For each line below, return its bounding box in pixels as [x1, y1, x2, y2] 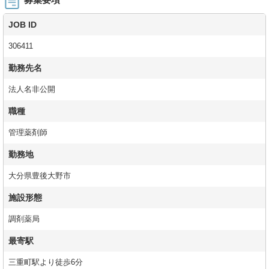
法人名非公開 [8, 85, 58, 94]
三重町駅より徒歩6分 [8, 258, 85, 267]
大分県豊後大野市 [8, 172, 71, 181]
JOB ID [8, 20, 37, 30]
